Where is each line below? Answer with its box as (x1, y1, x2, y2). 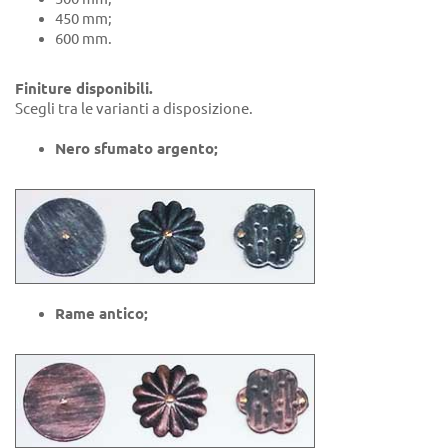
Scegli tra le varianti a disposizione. (15, 100, 253, 118)
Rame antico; (55, 304, 148, 322)
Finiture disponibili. (15, 80, 153, 98)
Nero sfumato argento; (55, 140, 218, 158)
